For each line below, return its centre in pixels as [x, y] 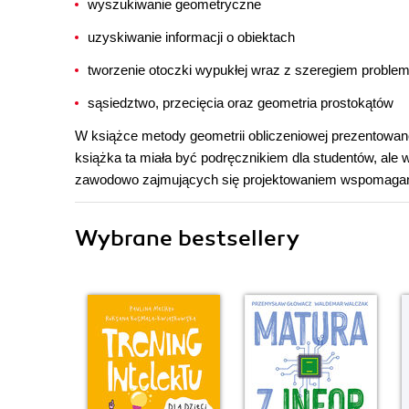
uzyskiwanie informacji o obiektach [191, 37]
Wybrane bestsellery [187, 238]
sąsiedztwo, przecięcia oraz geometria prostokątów [241, 103]
